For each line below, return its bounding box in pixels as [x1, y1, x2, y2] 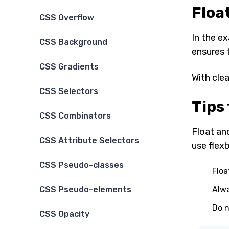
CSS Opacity [39, 209, 89, 219]
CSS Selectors [39, 86, 98, 97]
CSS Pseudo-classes [39, 160, 124, 170]
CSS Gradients [39, 62, 99, 72]
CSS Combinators [39, 111, 111, 121]
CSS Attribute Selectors [39, 135, 139, 146]
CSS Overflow [39, 13, 94, 23]
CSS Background [39, 37, 107, 48]
